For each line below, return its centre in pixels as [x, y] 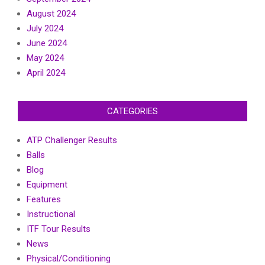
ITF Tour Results [59, 229]
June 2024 [47, 43]
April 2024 [46, 73]
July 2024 [45, 29]
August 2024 [51, 14]
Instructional [51, 214]
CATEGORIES [132, 112]
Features [44, 200]
